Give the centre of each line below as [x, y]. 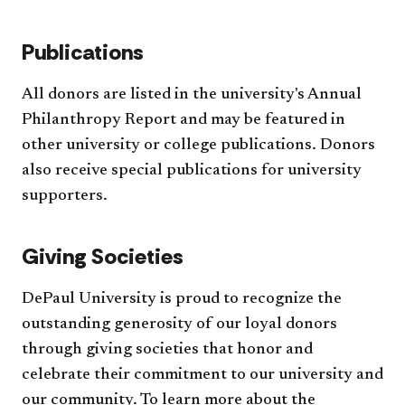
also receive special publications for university [192, 171]
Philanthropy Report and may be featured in [184, 120]
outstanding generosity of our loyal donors [179, 325]
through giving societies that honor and [167, 350]
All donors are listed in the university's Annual [192, 95]
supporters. [65, 196]
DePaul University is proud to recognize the [182, 299]
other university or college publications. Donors [198, 146]
